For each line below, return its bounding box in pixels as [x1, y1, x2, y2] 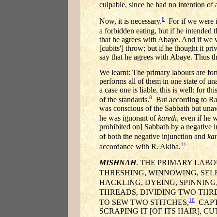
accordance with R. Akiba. [99, 142, 181, 151]
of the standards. [99, 95, 149, 104]
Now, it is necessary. [99, 16, 162, 25]
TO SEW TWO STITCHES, [99, 198, 189, 206]
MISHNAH [99, 158, 136, 167]
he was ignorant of [99, 114, 158, 123]
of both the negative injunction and [99, 132, 207, 141]
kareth [158, 114, 177, 123]
